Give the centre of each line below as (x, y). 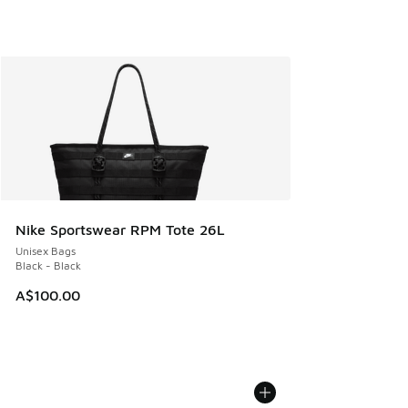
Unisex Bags (46, 250)
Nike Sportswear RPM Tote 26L (120, 229)
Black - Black (48, 265)
